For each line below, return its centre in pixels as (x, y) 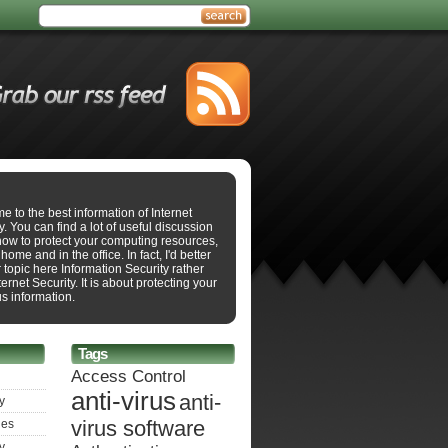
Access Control (128, 376)
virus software (138, 428)
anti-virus (123, 401)
